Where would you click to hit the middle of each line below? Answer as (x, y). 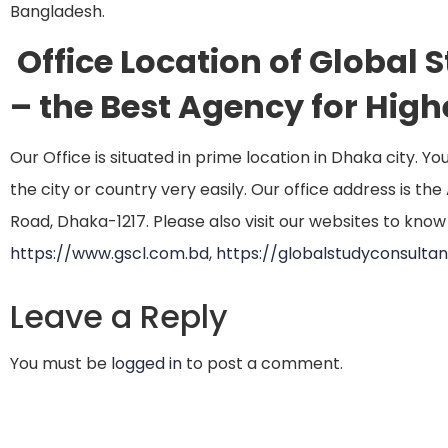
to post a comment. (262, 364)
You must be (60, 364)
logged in (146, 364)
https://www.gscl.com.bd (109, 254)
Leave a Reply (119, 317)
